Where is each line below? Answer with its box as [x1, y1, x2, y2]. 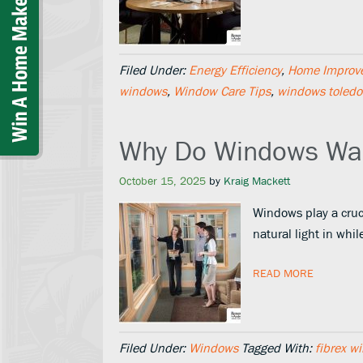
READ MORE [253, 267, 314, 280]
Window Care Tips [173, 83, 271, 98]
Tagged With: [241, 340, 315, 355]
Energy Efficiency [189, 62, 281, 77]
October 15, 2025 [119, 174, 206, 187]
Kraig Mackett [224, 174, 290, 187]
